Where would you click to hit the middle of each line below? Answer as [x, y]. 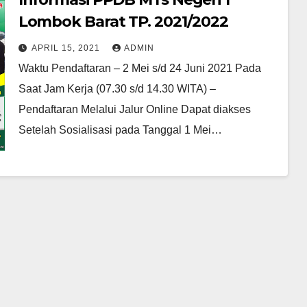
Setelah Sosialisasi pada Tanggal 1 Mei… [120, 130]
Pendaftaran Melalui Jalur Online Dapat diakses [134, 110]
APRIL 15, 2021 [67, 48]
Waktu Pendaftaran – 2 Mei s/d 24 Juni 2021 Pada [139, 69]
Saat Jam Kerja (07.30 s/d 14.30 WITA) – [117, 89]
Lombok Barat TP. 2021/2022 [123, 22]
